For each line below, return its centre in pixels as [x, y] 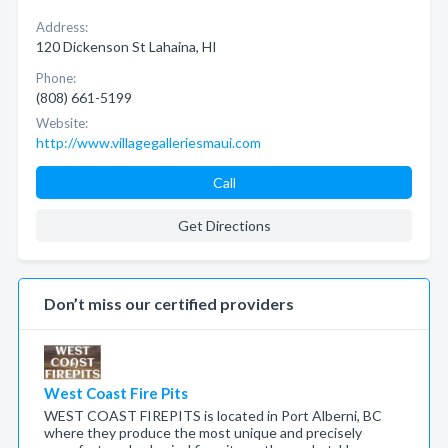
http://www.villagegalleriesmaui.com [148, 142]
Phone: [56, 78]
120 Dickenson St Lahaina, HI [126, 46]
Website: [62, 123]
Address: [62, 27]
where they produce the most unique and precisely [203, 432]
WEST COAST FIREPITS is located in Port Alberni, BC [213, 415]
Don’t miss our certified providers [169, 303]
